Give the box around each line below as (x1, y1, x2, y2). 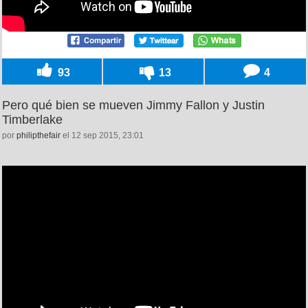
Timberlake (2, 112, 63, 126)
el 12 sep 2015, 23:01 (60, 130, 144, 140)
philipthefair (16, 130, 60, 140)
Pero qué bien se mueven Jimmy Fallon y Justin (2, 98, 265, 112)
